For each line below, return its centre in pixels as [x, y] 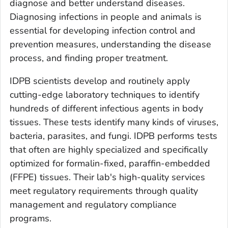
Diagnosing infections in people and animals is [106, 17]
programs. [31, 219]
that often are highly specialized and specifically [109, 150]
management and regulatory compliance [93, 205]
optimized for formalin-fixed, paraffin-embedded [110, 164]
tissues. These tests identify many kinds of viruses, [114, 122]
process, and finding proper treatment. [89, 58]
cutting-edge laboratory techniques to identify [105, 95]
